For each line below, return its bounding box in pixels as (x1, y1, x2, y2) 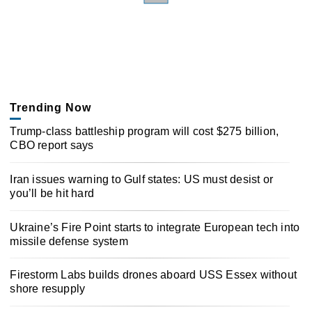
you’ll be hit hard (10, 187, 94, 199)
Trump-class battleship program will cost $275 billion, (10, 125, 279, 137)
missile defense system (10, 235, 128, 247)
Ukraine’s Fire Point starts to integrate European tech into (10, 221, 300, 233)
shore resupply (10, 283, 86, 295)
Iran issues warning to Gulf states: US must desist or (10, 173, 273, 185)
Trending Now (10, 101, 91, 114)
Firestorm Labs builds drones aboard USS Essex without (10, 269, 297, 281)
